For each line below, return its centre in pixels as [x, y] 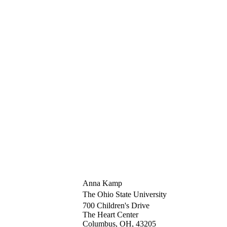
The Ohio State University [125, 194]
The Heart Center [110, 214]
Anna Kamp [102, 183]
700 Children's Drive [116, 205]
